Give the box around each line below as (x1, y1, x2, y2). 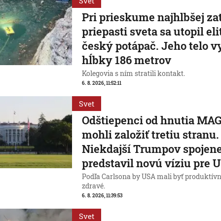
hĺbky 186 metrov (82, 53, 172, 67)
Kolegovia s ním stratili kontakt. (82, 69, 185, 78)
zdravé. (82, 182, 106, 190)
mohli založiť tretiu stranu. (82, 127, 220, 142)
